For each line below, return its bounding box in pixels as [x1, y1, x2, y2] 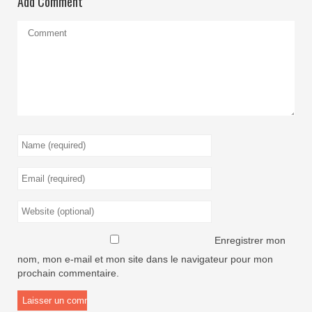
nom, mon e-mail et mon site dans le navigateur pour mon [17, 253, 273, 265]
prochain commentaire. [17, 267, 119, 279]
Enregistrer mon [214, 235, 286, 247]
